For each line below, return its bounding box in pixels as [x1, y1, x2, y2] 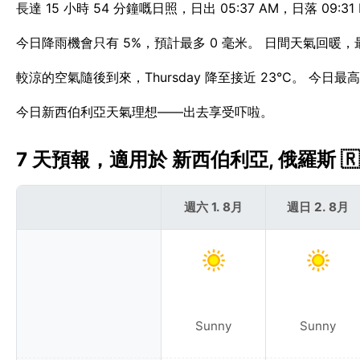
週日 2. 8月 [287, 198, 349, 215]
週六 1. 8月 [184, 198, 243, 215]
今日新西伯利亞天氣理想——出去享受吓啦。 [16, 104, 273, 121]
